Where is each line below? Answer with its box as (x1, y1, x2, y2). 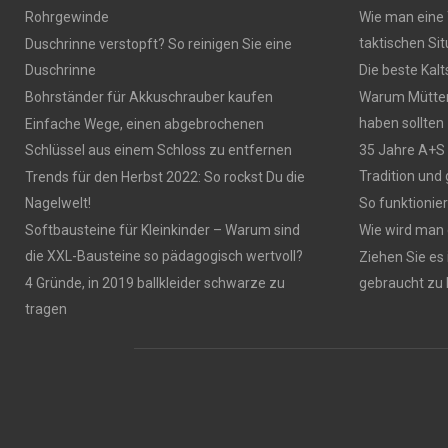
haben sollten (358, 115, 444, 131)
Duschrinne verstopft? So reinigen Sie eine (25, 36, 292, 52)
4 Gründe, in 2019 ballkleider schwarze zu (25, 275, 285, 291)
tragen (25, 301, 67, 317)
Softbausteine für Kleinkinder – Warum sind (25, 222, 300, 238)
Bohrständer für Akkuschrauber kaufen (25, 89, 273, 105)
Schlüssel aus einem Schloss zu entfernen (25, 142, 292, 158)
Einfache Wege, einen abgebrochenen (25, 116, 264, 132)
